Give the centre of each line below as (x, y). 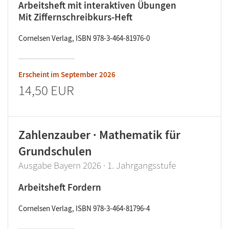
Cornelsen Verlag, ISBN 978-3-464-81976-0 (84, 38)
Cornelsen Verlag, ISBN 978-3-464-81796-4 (84, 208)
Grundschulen (55, 151)
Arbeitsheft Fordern (60, 187)
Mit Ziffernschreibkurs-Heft (75, 17)
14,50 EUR (46, 90)
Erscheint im (40, 74)
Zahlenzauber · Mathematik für (99, 135)
